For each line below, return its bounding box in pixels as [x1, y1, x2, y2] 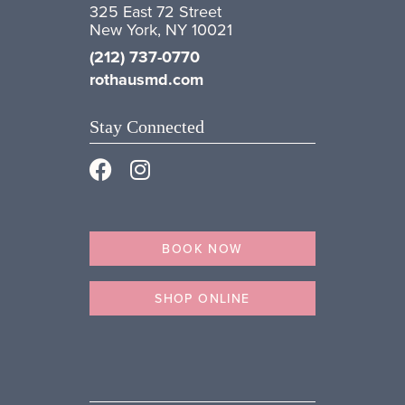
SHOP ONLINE [155, 289, 250, 308]
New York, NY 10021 [89, 18, 232, 42]
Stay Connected [89, 117, 204, 137]
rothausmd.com [89, 68, 203, 92]
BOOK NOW [162, 240, 243, 259]
